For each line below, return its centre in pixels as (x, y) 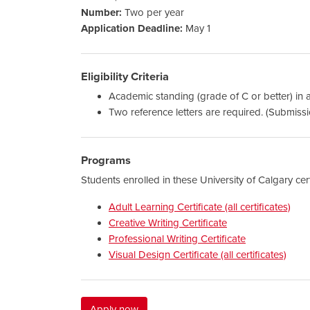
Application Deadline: (132, 28)
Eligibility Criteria (125, 76)
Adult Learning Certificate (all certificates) (200, 207)
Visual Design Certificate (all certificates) (198, 254)
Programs (106, 160)
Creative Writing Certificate (168, 222)
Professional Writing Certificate (177, 238)
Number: (101, 12)
